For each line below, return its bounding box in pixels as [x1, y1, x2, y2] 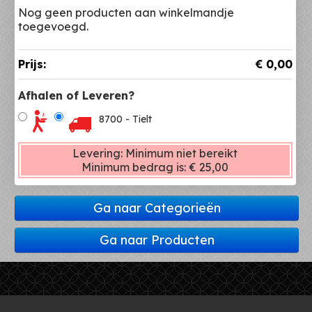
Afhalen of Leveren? [18, 88, 134, 103]
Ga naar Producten [99, 232, 214, 249]
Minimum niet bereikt [125, 146, 238, 161]
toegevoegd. [18, 19, 88, 34]
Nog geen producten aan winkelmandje [18, 6, 234, 20]
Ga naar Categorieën [93, 200, 221, 217]
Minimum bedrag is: [81, 160, 189, 175]
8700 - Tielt [99, 112, 152, 125]
